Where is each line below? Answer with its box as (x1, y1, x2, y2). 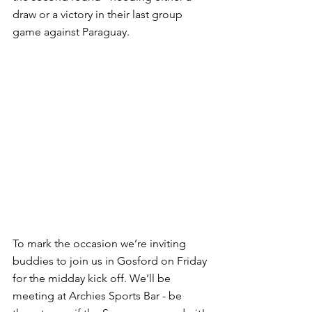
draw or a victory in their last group (13, 7, 185, 21)
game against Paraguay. (13, 24, 130, 38)
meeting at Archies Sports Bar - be (13, 289, 185, 303)
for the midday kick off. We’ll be (13, 272, 173, 286)
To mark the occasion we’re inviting (13, 237, 189, 251)
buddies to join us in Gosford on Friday (13, 254, 210, 268)
